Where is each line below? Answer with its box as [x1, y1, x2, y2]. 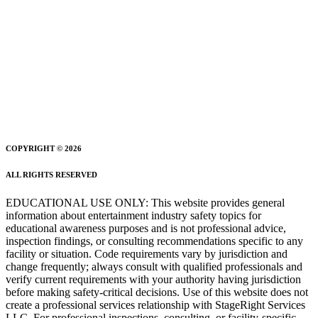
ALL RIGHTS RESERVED [6, 170, 97, 179]
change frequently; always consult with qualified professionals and [6, 260, 302, 273]
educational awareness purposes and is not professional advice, [6, 221, 286, 234]
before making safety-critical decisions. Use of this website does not [6, 285, 308, 298]
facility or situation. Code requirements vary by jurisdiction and [6, 247, 287, 260]
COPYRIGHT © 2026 [6, 143, 82, 153]
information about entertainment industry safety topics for [6, 209, 261, 221]
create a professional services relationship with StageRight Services [6, 298, 305, 311]
